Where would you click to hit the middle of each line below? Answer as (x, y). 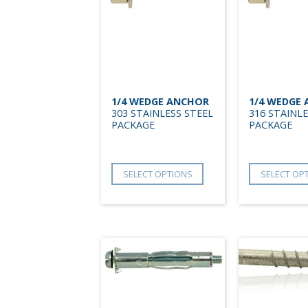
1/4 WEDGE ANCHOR (160, 101)
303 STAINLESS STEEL (162, 113)
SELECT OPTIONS (157, 174)
